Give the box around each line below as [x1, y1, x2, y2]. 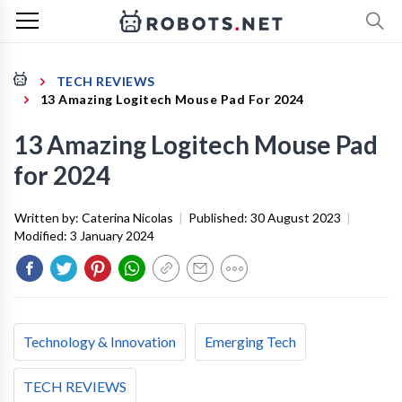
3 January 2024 [70, 228, 154, 243]
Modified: [14, 228, 70, 243]
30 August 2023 [250, 210, 341, 225]
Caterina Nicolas [82, 210, 173, 225]
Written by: [14, 210, 82, 225]
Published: [188, 210, 250, 225]
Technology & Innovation [23, 333, 176, 350]
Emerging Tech [205, 333, 296, 350]
